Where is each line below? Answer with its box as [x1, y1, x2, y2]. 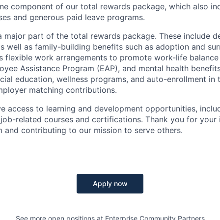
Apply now [92, 179, 128, 188]
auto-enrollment [147, 74, 206, 84]
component [11, 1, 53, 12]
